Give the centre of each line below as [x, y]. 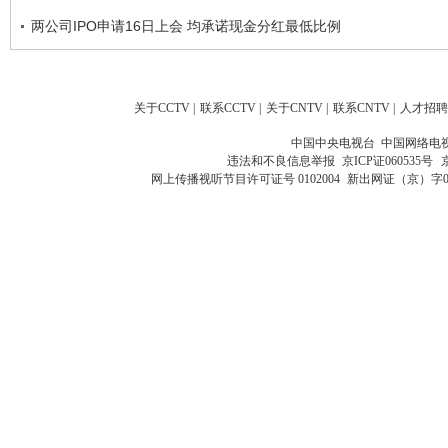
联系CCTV [228, 107]
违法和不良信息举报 [283, 160]
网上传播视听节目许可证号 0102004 [245, 178]
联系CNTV [361, 107]
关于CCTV [162, 107]
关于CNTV [294, 107]
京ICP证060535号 [387, 160]
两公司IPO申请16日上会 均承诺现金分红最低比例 [186, 25]
